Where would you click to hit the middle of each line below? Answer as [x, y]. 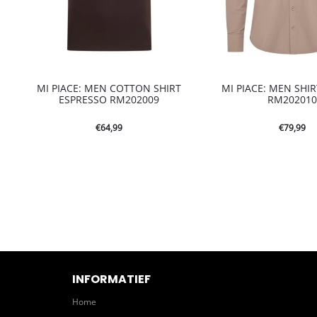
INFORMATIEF [111, 279]
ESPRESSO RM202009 [109, 99]
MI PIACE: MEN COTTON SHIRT [109, 88]
